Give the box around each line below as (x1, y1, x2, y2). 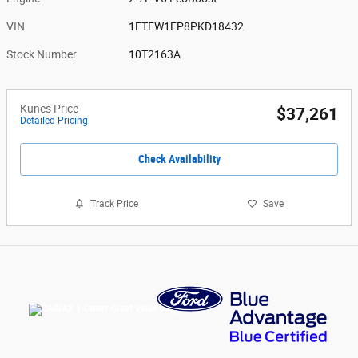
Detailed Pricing (20, 114, 88, 126)
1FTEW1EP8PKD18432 (129, 19, 245, 33)
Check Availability (137, 152, 221, 165)
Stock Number (6, 47, 77, 61)
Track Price (90, 197, 138, 209)
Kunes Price (20, 101, 78, 115)
